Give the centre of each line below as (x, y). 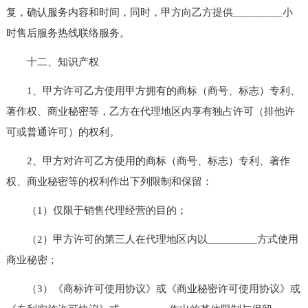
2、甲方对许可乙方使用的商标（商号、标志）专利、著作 (148, 161)
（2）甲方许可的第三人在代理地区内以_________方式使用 (152, 239)
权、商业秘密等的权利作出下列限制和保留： (109, 181)
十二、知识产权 (52, 62)
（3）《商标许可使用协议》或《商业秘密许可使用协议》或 (153, 288)
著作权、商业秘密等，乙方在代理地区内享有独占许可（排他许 (150, 111)
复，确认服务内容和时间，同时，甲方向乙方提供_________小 (149, 12)
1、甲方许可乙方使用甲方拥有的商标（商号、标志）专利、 (153, 90)
